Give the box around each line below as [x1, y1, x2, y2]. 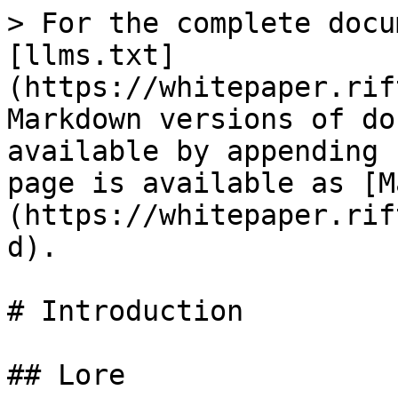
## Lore [7, 359, 125, 391]
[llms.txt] [7, 39, 176, 71]
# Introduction [7, 295, 243, 327]
